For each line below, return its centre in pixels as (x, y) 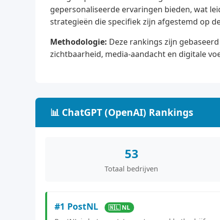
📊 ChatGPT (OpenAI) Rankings (122, 112)
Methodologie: (79, 41)
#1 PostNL (78, 206)
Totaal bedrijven (132, 168)
